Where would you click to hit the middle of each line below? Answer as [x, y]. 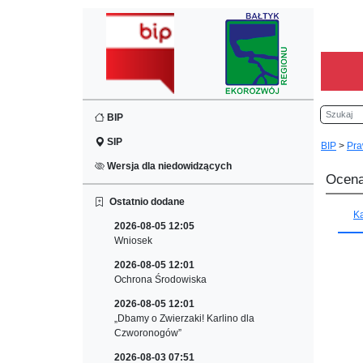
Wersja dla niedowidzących [168, 166]
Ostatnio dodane [145, 202]
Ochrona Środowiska [160, 280]
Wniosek [133, 241]
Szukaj [336, 113]
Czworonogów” [148, 333]
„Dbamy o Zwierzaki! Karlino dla [184, 318]
